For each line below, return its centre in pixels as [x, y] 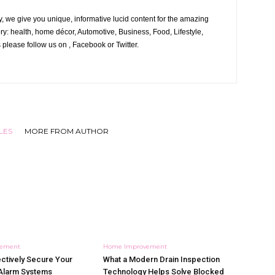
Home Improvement [135, 246]
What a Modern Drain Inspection [161, 259]
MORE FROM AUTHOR [66, 131]
